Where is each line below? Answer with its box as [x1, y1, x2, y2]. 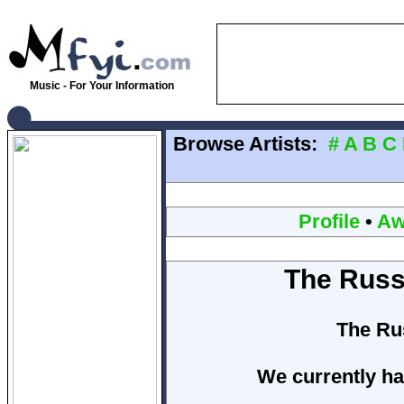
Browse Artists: [173, 133, 317, 155]
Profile [298, 210, 360, 233]
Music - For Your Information [26, 79, 174, 92]
